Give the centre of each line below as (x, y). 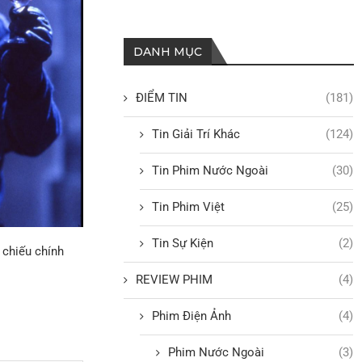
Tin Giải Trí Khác (196, 134)
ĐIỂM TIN (162, 97)
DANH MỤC (168, 51)
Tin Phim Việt (189, 206)
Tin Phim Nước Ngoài (210, 170)
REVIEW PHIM (175, 279)
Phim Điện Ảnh (192, 316)
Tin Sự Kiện (183, 243)
